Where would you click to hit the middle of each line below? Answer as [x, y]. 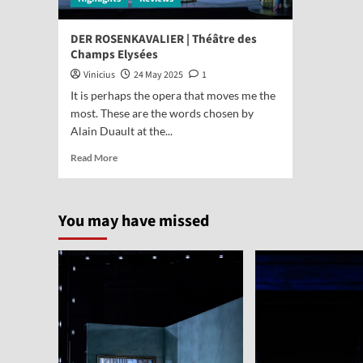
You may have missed [134, 221]
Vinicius [99, 75]
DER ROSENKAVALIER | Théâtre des [164, 39]
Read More [94, 158]
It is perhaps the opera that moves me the [173, 95]
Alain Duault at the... [122, 131]
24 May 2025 [158, 75]
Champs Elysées [114, 55]
